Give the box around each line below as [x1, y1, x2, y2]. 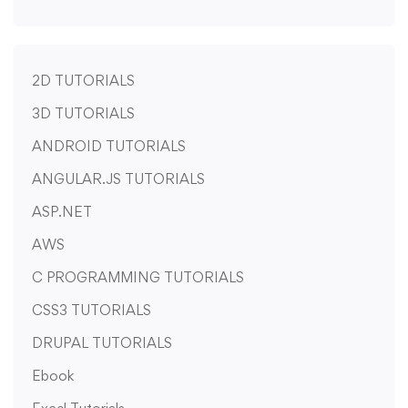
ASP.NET [32, 203, 92, 221]
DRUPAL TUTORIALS [32, 334, 172, 352]
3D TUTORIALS [32, 105, 135, 123]
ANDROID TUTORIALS [32, 138, 186, 156]
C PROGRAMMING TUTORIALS [32, 269, 244, 287]
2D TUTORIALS [32, 72, 135, 90]
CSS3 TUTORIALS [32, 301, 151, 320]
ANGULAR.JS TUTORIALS [32, 170, 205, 189]
